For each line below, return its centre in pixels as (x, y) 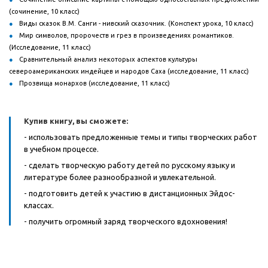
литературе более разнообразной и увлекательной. (120, 177)
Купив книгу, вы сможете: (76, 121)
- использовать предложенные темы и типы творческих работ (141, 137)
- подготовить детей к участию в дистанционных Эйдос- (130, 193)
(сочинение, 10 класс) (44, 11)
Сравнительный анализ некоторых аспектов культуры (108, 59)
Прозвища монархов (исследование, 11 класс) (95, 83)
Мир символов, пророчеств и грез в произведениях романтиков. (127, 35)
